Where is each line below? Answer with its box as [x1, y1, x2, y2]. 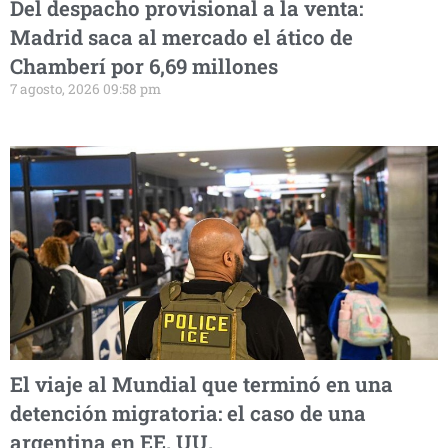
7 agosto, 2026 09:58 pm [10, 80, 161, 99]
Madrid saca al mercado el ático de [10, 23, 353, 52]
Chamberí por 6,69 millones [10, 52, 278, 81]
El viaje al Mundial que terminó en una [10, 370, 393, 399]
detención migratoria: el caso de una [10, 399, 366, 428]
